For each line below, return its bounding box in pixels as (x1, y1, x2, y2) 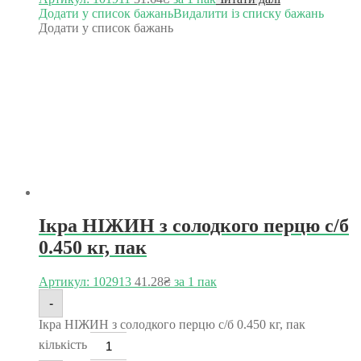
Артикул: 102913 (39, 275, 131, 289)
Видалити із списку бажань (173, 6, 324, 20)
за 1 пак (171, 275, 217, 289)
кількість (39, 338, 87, 352)
